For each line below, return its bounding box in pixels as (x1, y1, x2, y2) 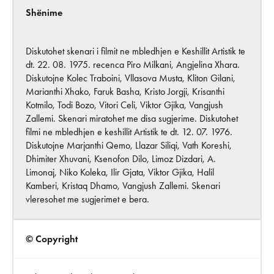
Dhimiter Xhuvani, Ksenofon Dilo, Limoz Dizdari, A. (26, 152, 216, 165)
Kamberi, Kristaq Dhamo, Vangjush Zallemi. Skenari (26, 179, 220, 191)
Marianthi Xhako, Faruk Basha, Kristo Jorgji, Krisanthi (26, 85, 224, 97)
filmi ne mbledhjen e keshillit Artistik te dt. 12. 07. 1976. (26, 125, 232, 138)
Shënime (26, 6, 62, 18)
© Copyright (26, 232, 78, 245)
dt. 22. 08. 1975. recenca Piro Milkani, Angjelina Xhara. (26, 58, 240, 70)
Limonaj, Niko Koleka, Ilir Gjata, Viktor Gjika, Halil (26, 166, 214, 178)
